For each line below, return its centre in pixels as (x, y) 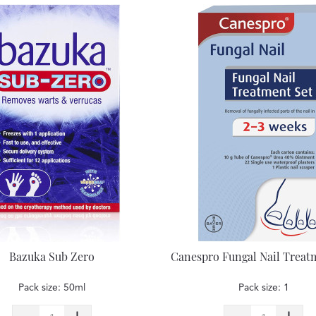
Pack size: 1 (263, 288)
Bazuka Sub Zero (52, 256)
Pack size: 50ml (52, 288)
